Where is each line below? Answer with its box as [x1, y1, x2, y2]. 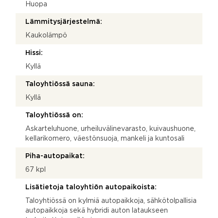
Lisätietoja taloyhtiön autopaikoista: [25, 184, 157, 190]
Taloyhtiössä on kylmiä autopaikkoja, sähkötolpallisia [25, 198, 197, 204]
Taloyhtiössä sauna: [25, 81, 95, 87]
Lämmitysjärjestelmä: [25, 18, 102, 25]
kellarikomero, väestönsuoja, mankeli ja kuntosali [25, 135, 184, 142]
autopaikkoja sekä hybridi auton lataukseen [25, 207, 168, 214]
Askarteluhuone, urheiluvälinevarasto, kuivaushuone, [25, 126, 196, 132]
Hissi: [25, 50, 43, 56]
